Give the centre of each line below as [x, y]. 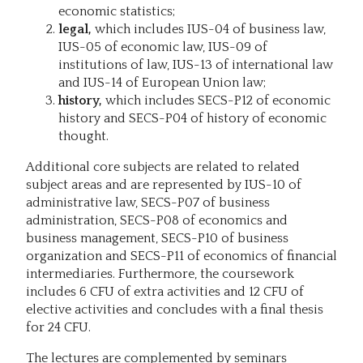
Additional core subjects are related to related [163, 167]
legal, [75, 29]
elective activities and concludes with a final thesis [175, 309]
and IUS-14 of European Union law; [162, 82]
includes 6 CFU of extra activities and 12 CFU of [165, 291]
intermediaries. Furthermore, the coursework [160, 273]
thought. [83, 136]
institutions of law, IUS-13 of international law [196, 64]
